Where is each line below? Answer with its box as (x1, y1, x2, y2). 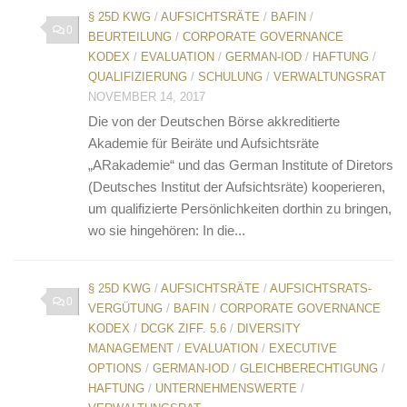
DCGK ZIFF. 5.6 (141, 321, 226, 335)
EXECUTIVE (269, 341, 337, 355)
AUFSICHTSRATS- (270, 281, 372, 295)
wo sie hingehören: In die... (88, 222, 245, 238)
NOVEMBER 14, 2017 (88, 89, 205, 104)
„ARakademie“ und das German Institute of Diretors (88, 156, 393, 173)
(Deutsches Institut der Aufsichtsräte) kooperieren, (88, 178, 385, 194)
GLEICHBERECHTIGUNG (240, 361, 378, 375)
